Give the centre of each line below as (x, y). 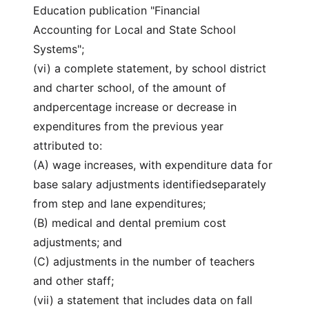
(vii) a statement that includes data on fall (143, 300)
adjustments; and (78, 242)
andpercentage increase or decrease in (135, 107)
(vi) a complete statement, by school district (150, 68)
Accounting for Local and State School (134, 30)
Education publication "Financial (117, 10)
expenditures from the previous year (128, 126)
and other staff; (73, 281)
